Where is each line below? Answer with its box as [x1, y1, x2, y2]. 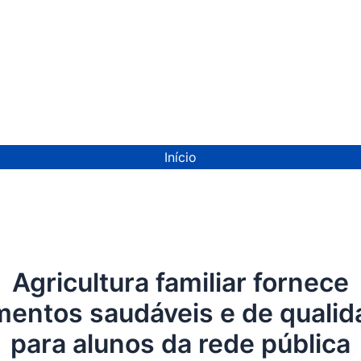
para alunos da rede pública [10, 328, 351, 359]
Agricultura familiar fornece [12, 267, 349, 298]
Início [164, 149, 197, 165]
